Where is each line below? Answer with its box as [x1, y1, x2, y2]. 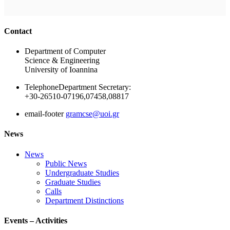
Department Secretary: [59, 83, 131, 92]
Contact [4, 26, 32, 35]
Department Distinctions [45, 196, 124, 205]
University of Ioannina [25, 65, 98, 74]
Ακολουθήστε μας [151, 23, 226, 34]
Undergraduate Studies [45, 168, 119, 177]
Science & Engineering [25, 56, 100, 65]
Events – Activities [4, 216, 67, 225]
